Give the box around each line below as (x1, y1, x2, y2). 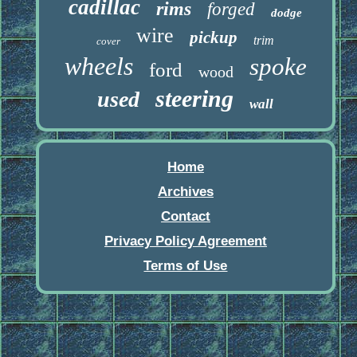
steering (155, 85, 234, 112)
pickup (190, 28, 238, 48)
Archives (157, 184, 214, 200)
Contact (160, 209, 210, 225)
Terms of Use (143, 258, 228, 274)
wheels (64, 52, 133, 81)
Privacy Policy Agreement (104, 233, 267, 249)
